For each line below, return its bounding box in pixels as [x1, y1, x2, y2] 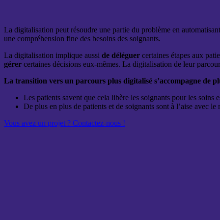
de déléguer [102, 51, 140, 60]
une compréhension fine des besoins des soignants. [4, 34, 161, 43]
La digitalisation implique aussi [4, 51, 102, 60]
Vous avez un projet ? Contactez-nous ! [4, 119, 125, 128]
